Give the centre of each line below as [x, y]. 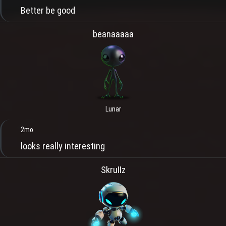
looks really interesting [64, 146]
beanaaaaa [113, 34]
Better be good [48, 10]
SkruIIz [113, 170]
